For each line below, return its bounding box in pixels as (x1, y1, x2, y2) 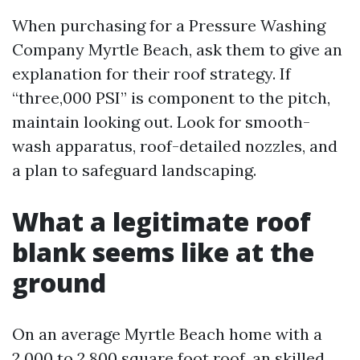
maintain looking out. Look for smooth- (12, 112, 310, 132)
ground (12, 265, 106, 300)
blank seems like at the (12, 235, 314, 269)
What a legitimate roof (12, 204, 311, 239)
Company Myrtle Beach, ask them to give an (12, 39, 342, 59)
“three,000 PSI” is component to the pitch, (12, 88, 330, 108)
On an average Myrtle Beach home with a (12, 324, 322, 344)
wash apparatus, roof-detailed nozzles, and (12, 136, 337, 156)
